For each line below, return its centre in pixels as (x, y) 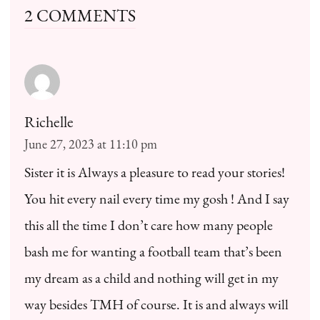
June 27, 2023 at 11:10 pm (91, 144)
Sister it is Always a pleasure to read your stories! (155, 172)
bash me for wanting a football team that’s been (153, 251)
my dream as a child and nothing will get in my (151, 277)
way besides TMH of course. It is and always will (156, 304)
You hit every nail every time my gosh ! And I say (157, 198)
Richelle (49, 121)
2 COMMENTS (80, 15)
